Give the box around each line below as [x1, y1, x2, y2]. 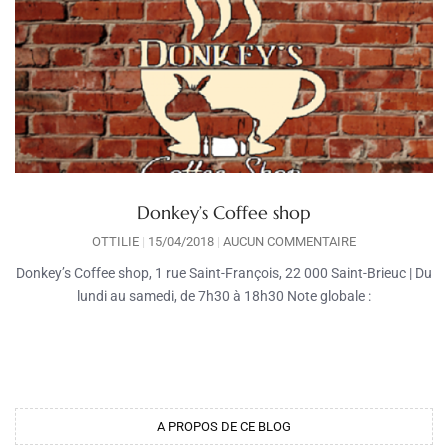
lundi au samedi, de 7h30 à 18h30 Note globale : [77, 287, 371, 304]
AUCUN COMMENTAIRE [220, 233, 356, 249]
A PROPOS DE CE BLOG [157, 418, 291, 434]
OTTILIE [92, 233, 142, 249]
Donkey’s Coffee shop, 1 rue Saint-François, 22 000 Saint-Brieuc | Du [16, 264, 432, 281]
